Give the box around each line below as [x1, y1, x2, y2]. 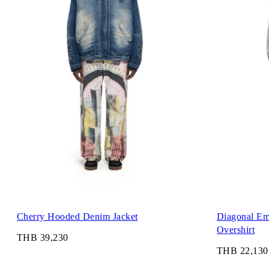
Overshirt [217, 224, 255, 235]
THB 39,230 [17, 232, 68, 243]
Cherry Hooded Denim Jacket [17, 211, 138, 222]
